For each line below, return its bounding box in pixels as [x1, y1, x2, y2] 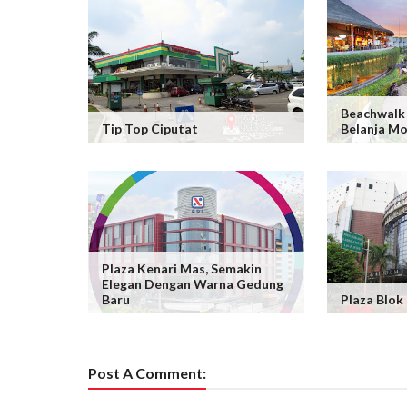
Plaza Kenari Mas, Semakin [102, 260, 262, 276]
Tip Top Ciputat [102, 120, 198, 136]
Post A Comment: [88, 363, 206, 382]
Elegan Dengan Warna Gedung [102, 275, 283, 292]
